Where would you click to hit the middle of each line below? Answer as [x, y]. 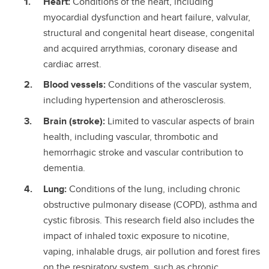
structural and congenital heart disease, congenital [149, 32]
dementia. [64, 168]
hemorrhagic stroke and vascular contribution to [143, 153]
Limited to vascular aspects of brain [181, 121]
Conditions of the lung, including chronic [155, 189]
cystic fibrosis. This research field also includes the [149, 220]
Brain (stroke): [75, 121]
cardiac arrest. [72, 64]
